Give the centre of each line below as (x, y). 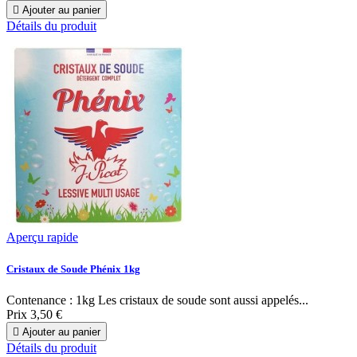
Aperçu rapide (42, 237)
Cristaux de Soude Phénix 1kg (73, 269)
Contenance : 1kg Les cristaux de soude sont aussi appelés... (157, 300)
